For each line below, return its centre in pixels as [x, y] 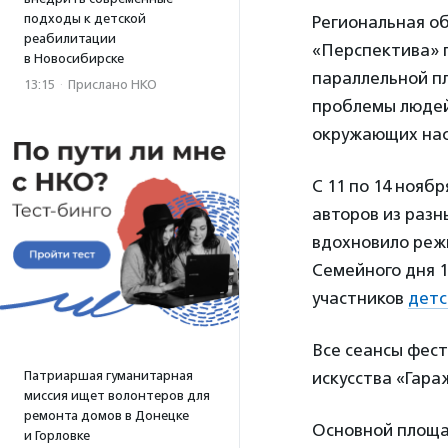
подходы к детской [85, 18]
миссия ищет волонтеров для [117, 395]
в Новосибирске [74, 58]
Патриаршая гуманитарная [108, 375]
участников [360, 298]
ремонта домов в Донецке [106, 415]
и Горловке [57, 435]
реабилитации [70, 38]
